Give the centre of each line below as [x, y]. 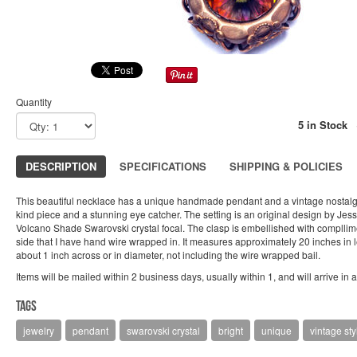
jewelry [39, 330]
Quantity [34, 102]
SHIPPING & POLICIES [286, 166]
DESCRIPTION [61, 166]
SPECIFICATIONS [163, 166]
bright [231, 330]
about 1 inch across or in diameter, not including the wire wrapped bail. [168, 255]
